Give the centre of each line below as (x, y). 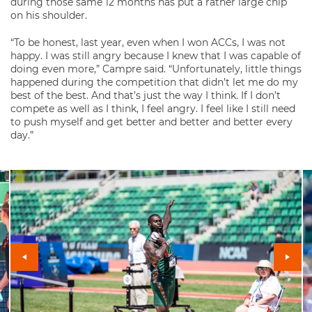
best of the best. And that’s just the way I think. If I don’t (146, 95)
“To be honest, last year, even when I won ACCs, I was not (148, 42)
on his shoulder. (49, 15)
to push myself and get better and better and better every (151, 122)
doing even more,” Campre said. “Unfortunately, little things (156, 69)
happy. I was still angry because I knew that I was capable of (156, 56)
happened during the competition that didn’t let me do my (154, 82)
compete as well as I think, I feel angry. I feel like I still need (153, 109)
